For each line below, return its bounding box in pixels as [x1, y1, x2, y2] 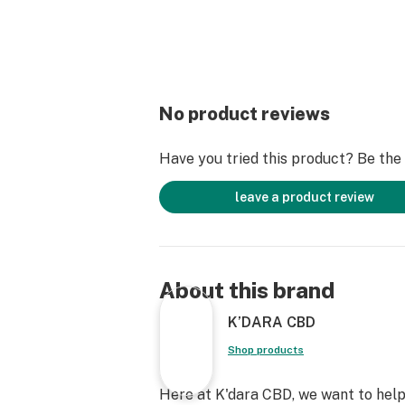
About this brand [159, 278, 334, 303]
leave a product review [235, 190, 374, 204]
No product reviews [159, 103, 330, 125]
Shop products [228, 344, 304, 356]
